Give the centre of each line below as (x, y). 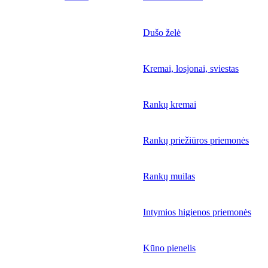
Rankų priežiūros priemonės (196, 140)
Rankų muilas (169, 176)
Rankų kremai (170, 104)
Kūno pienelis (169, 248)
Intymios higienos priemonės (197, 212)
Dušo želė (162, 33)
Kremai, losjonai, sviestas (191, 68)
